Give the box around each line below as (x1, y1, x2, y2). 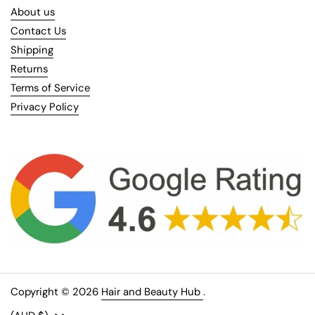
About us (11, 4, 55, 19)
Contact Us (11, 23, 66, 38)
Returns (11, 61, 48, 76)
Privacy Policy (11, 99, 79, 114)
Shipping (11, 42, 53, 57)
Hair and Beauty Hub (101, 284, 203, 299)
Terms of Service (11, 80, 90, 95)
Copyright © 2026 (11, 284, 101, 299)
